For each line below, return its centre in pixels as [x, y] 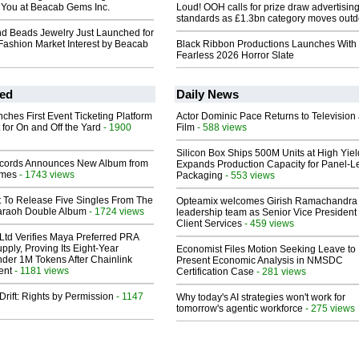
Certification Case [215, 272]
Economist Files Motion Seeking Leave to [266, 250]
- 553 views [249, 175]
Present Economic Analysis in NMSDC [260, 261]
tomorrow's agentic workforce [240, 309]
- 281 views [280, 272]
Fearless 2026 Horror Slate [235, 56]
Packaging [200, 176]
